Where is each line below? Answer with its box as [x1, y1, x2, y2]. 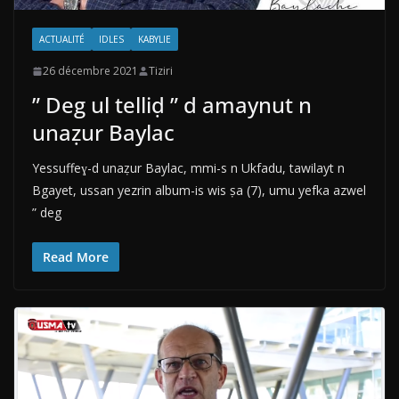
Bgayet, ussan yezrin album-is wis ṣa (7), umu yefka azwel [32, 182, 366, 199]
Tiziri [149, 63, 173, 79]
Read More [43, 248, 109, 266]
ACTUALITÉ [39, 33, 85, 46]
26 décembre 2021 [43, 63, 138, 79]
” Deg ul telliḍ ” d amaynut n [32, 90, 312, 120]
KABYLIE [138, 33, 171, 46]
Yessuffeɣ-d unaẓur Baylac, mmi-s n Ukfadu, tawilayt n [32, 159, 345, 177]
